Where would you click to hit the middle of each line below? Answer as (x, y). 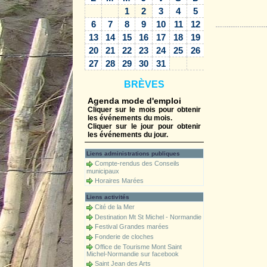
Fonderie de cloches (124, 237)
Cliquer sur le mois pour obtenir (144, 110)
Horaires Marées (119, 180)
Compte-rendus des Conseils (137, 164)
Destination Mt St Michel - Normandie (148, 217)
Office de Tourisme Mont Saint (138, 246)
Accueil (237, 15)
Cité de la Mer (115, 207)
